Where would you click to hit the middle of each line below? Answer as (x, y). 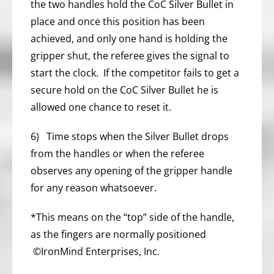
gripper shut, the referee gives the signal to (130, 55)
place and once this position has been (118, 21)
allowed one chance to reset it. (101, 107)
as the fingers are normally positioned (118, 234)
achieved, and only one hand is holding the (129, 38)
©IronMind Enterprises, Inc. (95, 251)
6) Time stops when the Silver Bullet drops (130, 136)
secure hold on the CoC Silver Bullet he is (124, 90)
